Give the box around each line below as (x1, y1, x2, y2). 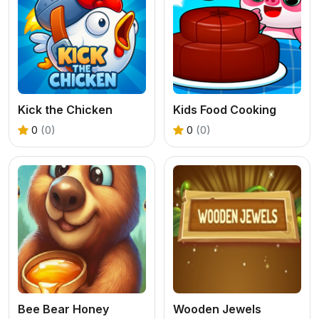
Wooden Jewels (173, 301, 261, 316)
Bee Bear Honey (18, 301, 109, 316)
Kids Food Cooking (173, 102, 276, 117)
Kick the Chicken (18, 102, 113, 117)
